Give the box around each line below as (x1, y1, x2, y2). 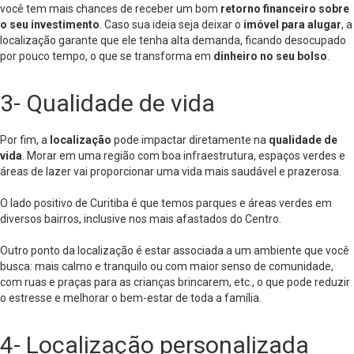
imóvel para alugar (241, 18, 341, 31)
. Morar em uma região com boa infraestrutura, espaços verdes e (22, 149, 345, 162)
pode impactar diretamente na (114, 134, 269, 146)
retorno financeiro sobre (220, 2, 349, 15)
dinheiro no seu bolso (213, 50, 327, 62)
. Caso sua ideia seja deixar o (100, 18, 241, 31)
